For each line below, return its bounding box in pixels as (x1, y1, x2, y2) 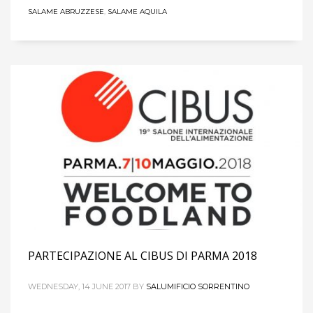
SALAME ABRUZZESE (28, 6, 104, 16)
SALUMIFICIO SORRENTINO (146, 281, 249, 291)
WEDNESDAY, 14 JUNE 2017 (28, 281, 131, 291)
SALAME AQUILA (108, 6, 167, 16)
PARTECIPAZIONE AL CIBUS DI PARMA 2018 (28, 247, 257, 263)
